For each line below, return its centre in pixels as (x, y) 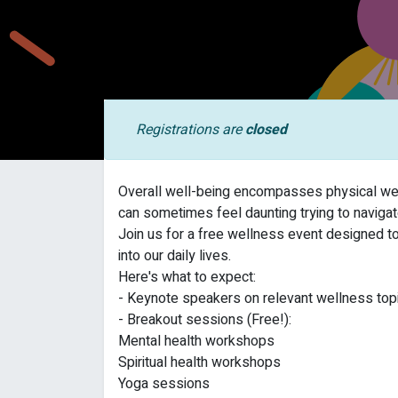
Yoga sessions (164, 384)
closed (266, 130)
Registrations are (191, 130)
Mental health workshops (196, 342)
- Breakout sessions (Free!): (205, 320)
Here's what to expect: (187, 278)
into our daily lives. (175, 256)
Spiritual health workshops (199, 363)
